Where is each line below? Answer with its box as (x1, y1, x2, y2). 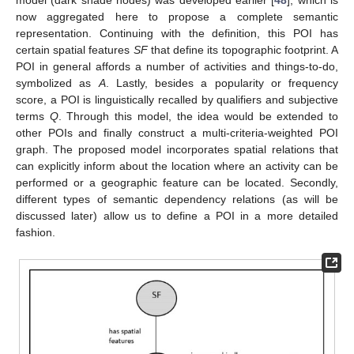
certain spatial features (16, 43, 134, 57)
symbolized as (16, 77, 99, 90)
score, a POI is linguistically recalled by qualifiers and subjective (16, 93, 338, 107)
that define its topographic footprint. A (147, 43, 339, 57)
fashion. (16, 226, 55, 239)
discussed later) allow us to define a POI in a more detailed (16, 209, 338, 223)
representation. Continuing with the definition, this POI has (16, 27, 338, 40)
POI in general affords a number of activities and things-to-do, (16, 60, 338, 73)
